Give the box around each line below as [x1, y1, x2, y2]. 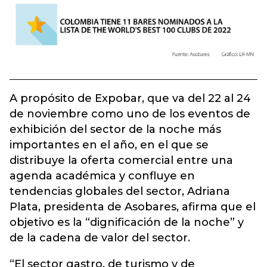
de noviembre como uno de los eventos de [10, 107, 250, 120]
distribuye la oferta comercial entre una [10, 154, 233, 167]
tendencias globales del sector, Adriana [10, 185, 230, 198]
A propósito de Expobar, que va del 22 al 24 [10, 92, 251, 105]
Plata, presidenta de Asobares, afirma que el [10, 200, 256, 213]
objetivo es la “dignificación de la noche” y [10, 216, 244, 229]
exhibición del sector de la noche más [10, 123, 221, 136]
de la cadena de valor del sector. [10, 231, 190, 244]
